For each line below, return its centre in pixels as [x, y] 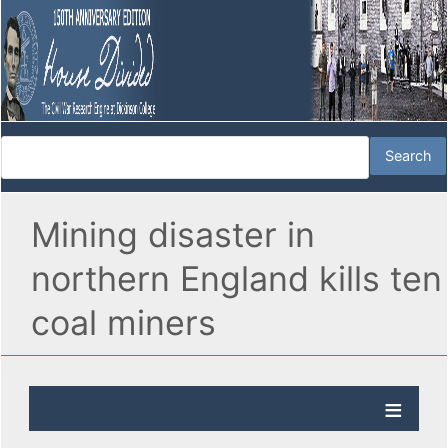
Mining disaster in [173, 235]
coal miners [123, 323]
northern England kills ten [236, 279]
